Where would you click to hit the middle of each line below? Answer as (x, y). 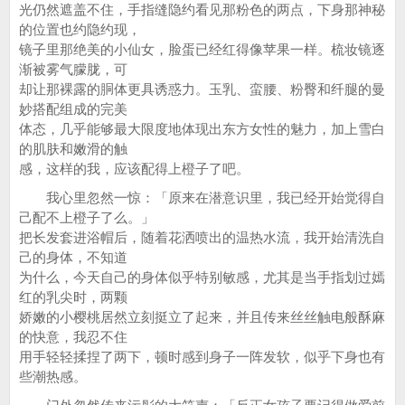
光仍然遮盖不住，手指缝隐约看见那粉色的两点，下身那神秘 (202, 9)
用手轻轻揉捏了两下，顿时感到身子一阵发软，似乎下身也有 (202, 357)
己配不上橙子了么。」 (87, 217)
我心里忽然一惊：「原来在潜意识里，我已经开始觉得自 (202, 198)
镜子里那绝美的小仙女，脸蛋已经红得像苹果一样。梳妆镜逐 (202, 49)
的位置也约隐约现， (80, 29)
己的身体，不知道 (73, 257)
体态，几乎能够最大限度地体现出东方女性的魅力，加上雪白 (202, 129)
